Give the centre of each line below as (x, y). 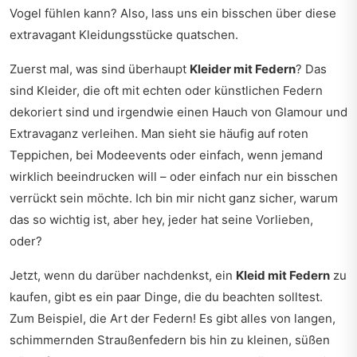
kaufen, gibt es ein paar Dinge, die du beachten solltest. (166, 297)
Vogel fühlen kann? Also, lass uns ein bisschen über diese (173, 13)
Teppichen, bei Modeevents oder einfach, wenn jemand (166, 155)
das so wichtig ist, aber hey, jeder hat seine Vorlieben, (161, 220)
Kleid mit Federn (283, 275)
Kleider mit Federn (243, 69)
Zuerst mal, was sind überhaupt (100, 69)
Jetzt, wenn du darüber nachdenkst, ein (123, 275)
